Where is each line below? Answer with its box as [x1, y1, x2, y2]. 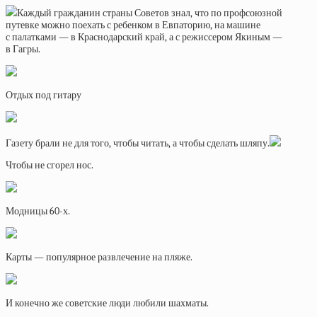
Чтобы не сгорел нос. [6, 159, 93, 171]
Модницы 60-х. [6, 205, 70, 217]
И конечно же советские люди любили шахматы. [6, 297, 209, 309]
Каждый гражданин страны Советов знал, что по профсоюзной [17, 7, 282, 19]
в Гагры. [6, 43, 40, 55]
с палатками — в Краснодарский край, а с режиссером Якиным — [6, 31, 282, 43]
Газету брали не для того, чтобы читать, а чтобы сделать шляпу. [6, 137, 270, 149]
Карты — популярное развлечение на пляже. [6, 251, 192, 263]
